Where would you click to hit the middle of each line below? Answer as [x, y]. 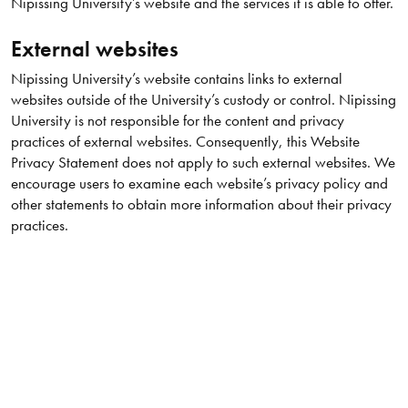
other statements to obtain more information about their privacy [201, 204]
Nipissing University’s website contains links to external [176, 79]
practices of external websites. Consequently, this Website [185, 142]
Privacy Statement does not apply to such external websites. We [203, 163]
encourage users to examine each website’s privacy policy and [199, 184]
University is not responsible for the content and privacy [177, 121]
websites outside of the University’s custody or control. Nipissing [203, 100]
